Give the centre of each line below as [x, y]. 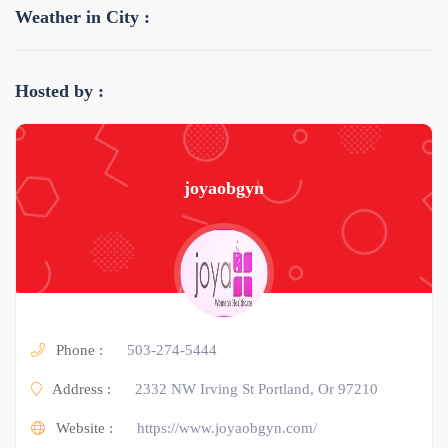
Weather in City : [82, 16]
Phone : [77, 349]
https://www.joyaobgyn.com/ [227, 427]
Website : [82, 427]
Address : [80, 388]
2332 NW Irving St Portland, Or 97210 [256, 388]
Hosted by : [59, 90]
